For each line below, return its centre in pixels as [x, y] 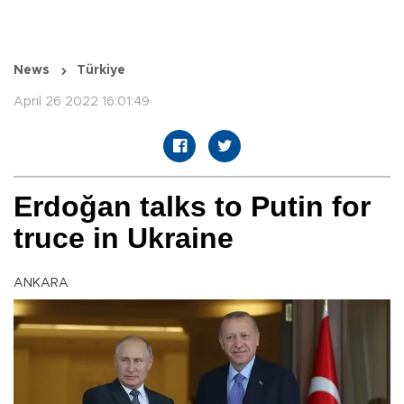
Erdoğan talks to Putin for [192, 207]
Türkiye [101, 71]
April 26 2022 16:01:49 [82, 102]
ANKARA [41, 284]
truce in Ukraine [124, 239]
